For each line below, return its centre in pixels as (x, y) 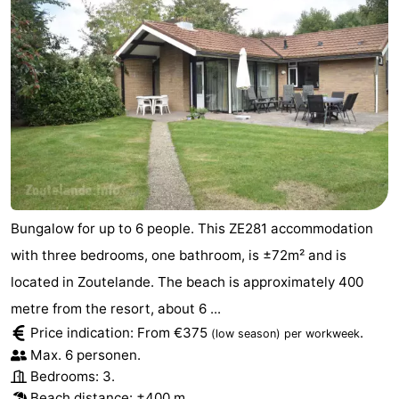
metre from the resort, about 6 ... (116, 309)
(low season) (246, 334)
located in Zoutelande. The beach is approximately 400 (187, 282)
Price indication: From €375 (121, 333)
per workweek (322, 334)
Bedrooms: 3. (73, 377)
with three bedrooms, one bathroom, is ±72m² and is (179, 256)
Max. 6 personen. (85, 355)
